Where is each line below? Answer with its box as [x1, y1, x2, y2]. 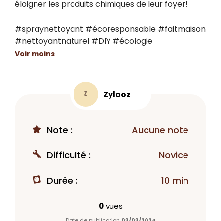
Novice [159, 149, 188, 162]
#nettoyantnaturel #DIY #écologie [15, 36, 152, 47]
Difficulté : [44, 149, 91, 162]
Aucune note [132, 124, 188, 137]
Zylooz [103, 88, 131, 100]
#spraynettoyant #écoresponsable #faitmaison [15, 23, 206, 35]
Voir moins [15, 49, 55, 59]
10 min [161, 174, 188, 187]
